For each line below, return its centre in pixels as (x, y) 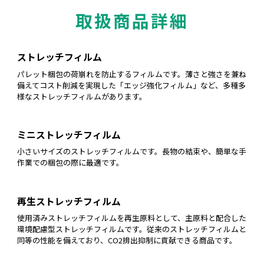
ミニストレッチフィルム (69, 135)
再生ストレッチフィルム (69, 201)
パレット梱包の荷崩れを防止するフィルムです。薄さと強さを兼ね (131, 74)
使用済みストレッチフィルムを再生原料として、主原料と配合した (131, 218)
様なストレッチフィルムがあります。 (82, 96)
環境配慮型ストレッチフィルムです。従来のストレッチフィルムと (131, 229)
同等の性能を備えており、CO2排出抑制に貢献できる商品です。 (127, 240)
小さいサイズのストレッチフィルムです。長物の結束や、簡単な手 (131, 151)
